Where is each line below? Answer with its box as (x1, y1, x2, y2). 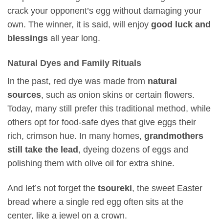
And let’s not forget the (7, 183, 98, 193)
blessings (7, 33, 48, 44)
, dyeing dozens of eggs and (78, 144, 188, 154)
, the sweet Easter (132, 183, 202, 193)
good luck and (151, 20, 211, 30)
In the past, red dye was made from (7, 76, 148, 86)
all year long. (48, 33, 100, 44)
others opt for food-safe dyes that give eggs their (7, 117, 196, 127)
